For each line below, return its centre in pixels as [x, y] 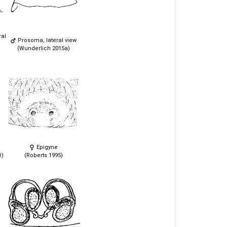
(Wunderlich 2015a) [43, 48]
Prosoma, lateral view [46, 40]
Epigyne [46, 147]
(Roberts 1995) [43, 155]
